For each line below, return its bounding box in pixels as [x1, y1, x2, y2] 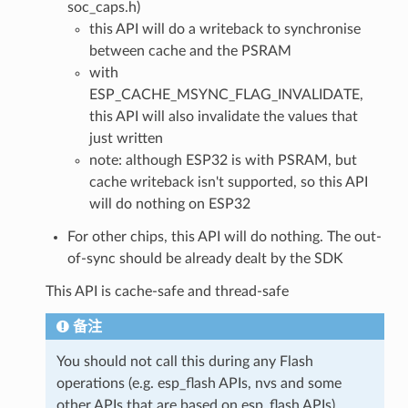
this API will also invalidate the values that [88, 108, 358, 124]
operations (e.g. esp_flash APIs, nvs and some [56, 375, 342, 391]
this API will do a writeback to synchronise [88, 21, 361, 36]
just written [88, 130, 163, 146]
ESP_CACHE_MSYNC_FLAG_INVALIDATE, [88, 87, 363, 102]
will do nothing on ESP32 [88, 196, 250, 211]
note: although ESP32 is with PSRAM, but [88, 152, 357, 168]
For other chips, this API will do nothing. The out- [66, 229, 382, 244]
